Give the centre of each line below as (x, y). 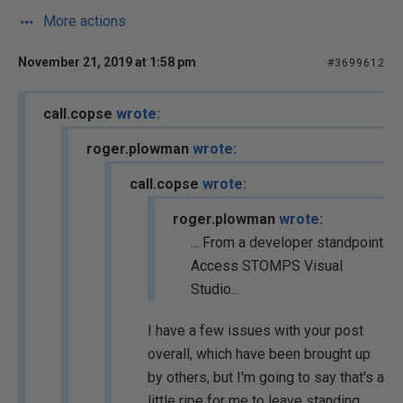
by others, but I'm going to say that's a (266, 377)
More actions (83, 21)
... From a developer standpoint (287, 242)
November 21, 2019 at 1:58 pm (107, 62)
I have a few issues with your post (255, 331)
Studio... (215, 289)
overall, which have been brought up (259, 354)
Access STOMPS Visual (267, 266)
